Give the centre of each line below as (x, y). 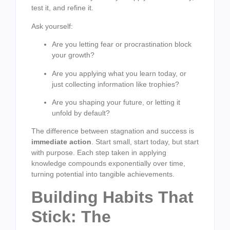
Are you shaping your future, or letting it (116, 102)
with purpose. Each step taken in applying (99, 153)
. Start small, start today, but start (145, 142)
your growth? (73, 55)
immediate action (61, 142)
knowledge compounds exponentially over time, (108, 164)
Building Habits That (112, 197)
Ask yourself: (52, 26)
